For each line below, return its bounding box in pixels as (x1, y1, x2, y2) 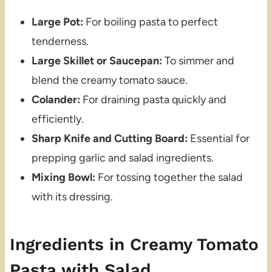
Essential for (187, 131, 250, 145)
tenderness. (31, 34, 89, 48)
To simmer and (161, 53, 234, 67)
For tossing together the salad (95, 170, 243, 184)
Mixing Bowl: (31, 170, 95, 184)
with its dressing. (31, 189, 113, 203)
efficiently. (31, 112, 84, 126)
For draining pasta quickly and (80, 92, 226, 106)
